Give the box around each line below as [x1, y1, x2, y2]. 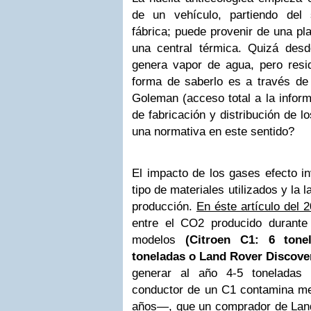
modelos [132, 233, 185, 246]
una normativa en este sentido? [132, 125, 294, 138]
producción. [132, 200, 196, 213]
